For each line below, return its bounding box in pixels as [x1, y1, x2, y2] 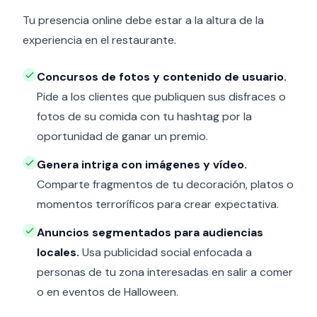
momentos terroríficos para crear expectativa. [37, 197, 279, 212]
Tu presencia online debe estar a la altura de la [23, 13, 264, 28]
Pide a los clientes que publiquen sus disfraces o [37, 89, 286, 104]
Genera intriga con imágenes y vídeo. [37, 157, 247, 172]
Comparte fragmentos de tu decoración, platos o [37, 177, 294, 192]
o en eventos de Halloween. [37, 284, 178, 299]
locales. [37, 245, 79, 260]
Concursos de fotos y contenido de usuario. [37, 69, 287, 84]
